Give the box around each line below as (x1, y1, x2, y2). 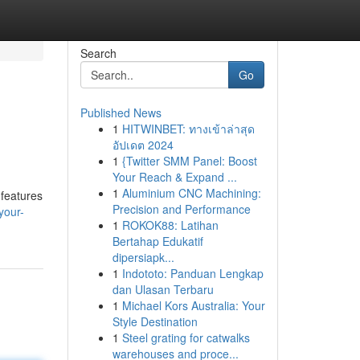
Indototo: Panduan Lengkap (121, 265, 264, 281)
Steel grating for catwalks (121, 329, 250, 346)
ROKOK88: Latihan (121, 217, 219, 233)
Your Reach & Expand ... (112, 169, 237, 185)
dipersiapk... (112, 249, 174, 265)
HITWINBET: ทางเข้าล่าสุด (121, 121, 255, 137)
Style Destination (112, 313, 198, 329)
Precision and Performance (112, 201, 251, 217)
